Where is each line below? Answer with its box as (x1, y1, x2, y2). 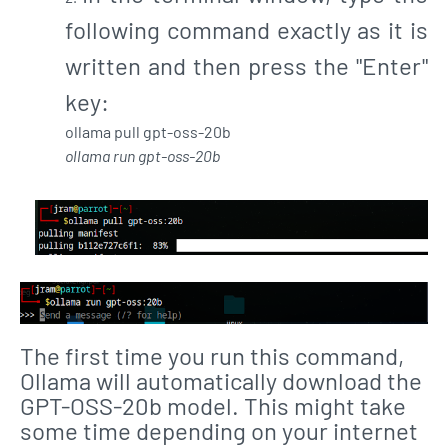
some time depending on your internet (20, 415, 418, 445)
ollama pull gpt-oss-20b (65, 122, 234, 141)
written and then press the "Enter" (65, 51, 428, 80)
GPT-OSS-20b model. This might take (20, 390, 406, 420)
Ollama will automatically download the (20, 365, 422, 395)
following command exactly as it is (65, 15, 428, 44)
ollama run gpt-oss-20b (65, 146, 220, 165)
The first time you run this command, (20, 340, 404, 370)
